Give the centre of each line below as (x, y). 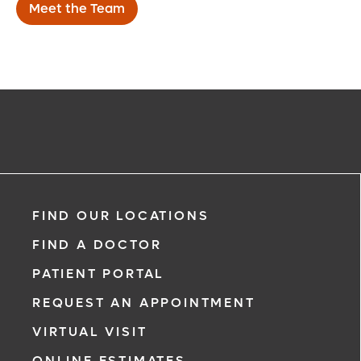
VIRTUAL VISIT (90, 332)
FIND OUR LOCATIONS (121, 216)
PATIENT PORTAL (99, 274)
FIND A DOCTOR (97, 245)
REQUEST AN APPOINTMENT (144, 303)
